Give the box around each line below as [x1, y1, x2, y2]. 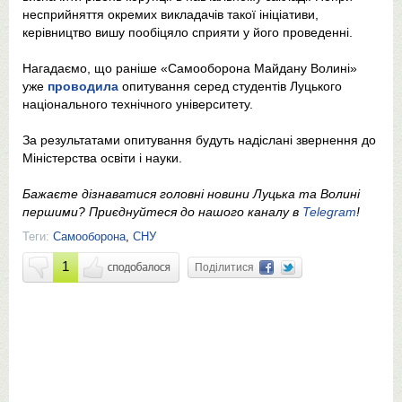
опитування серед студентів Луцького [122, 79, 342, 93]
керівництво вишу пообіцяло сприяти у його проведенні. [22, 25, 353, 39]
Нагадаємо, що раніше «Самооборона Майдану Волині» [22, 61, 357, 75]
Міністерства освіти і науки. [22, 151, 182, 165]
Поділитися [195, 261, 259, 274]
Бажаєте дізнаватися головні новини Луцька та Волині [22, 187, 360, 201]
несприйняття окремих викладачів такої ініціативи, [22, 7, 319, 22]
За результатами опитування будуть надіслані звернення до [22, 133, 376, 147]
